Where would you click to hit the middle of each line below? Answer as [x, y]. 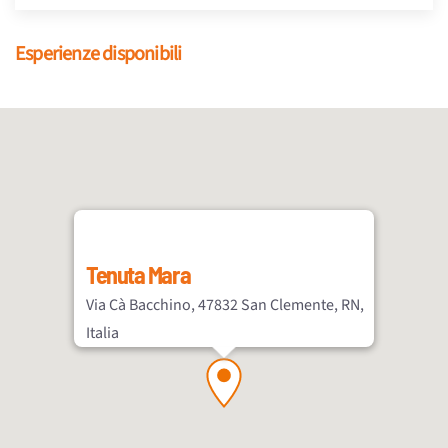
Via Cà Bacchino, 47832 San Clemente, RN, [225, 305]
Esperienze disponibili [98, 54]
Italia [102, 333]
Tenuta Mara [138, 275]
